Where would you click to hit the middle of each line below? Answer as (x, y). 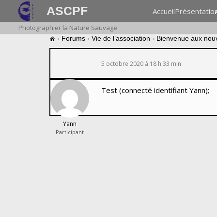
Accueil (164, 11)
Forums (73, 38)
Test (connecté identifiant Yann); (155, 90)
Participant (70, 132)
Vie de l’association (121, 38)
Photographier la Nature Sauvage (68, 28)
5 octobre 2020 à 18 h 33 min (141, 63)
